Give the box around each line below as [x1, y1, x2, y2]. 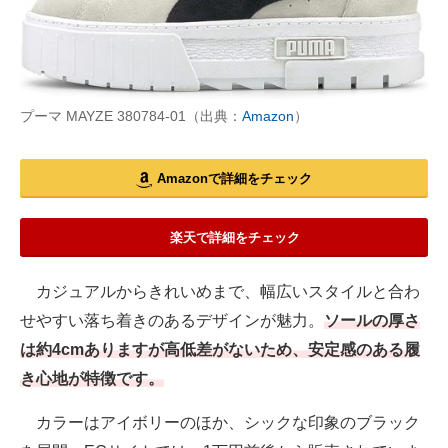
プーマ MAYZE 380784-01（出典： [20, 108, 242, 125]
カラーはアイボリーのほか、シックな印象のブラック [20, 414, 420, 432]
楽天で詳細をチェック [169, 230, 300, 246]
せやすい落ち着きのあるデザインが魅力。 [20, 312, 324, 330]
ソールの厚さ [324, 312, 420, 330]
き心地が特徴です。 [20, 370, 164, 388]
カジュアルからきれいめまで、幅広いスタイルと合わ [20, 283, 420, 301]
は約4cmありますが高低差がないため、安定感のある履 [20, 341, 420, 359]
